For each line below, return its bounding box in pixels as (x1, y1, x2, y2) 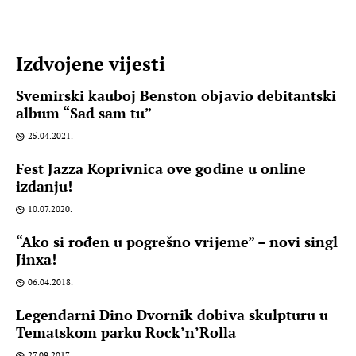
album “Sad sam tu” (16, 103, 153, 122)
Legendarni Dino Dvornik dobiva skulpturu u (16, 304, 328, 324)
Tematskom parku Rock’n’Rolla (16, 322, 237, 342)
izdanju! (16, 176, 73, 195)
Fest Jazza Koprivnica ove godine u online (16, 158, 306, 178)
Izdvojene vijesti (16, 50, 166, 76)
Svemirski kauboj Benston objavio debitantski (16, 85, 336, 105)
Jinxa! (16, 249, 57, 269)
